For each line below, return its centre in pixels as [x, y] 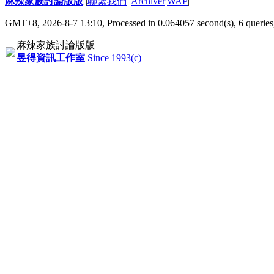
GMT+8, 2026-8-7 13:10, [56, 23]
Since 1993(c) [113, 57]
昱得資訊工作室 [51, 57]
